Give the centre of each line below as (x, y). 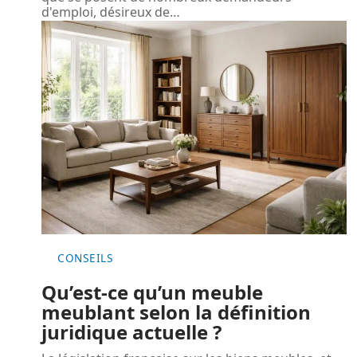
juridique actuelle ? (131, 332)
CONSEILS (85, 258)
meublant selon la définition (176, 312)
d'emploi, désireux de (106, 12)
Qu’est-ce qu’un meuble (152, 292)
